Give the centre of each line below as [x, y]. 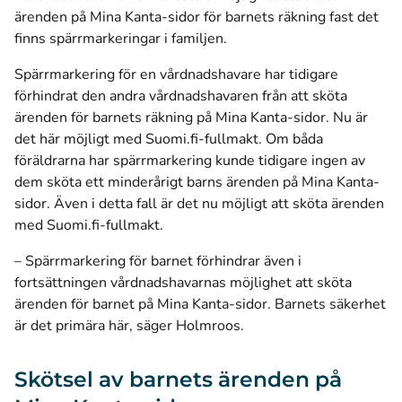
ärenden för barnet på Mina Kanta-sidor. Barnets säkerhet [200, 304]
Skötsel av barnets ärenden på [178, 379]
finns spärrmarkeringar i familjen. [122, 39]
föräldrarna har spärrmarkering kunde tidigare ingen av [190, 161]
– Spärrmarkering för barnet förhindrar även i [158, 261]
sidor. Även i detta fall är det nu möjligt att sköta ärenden [199, 204]
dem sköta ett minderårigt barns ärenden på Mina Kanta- [197, 182]
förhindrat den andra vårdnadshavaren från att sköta [181, 96]
